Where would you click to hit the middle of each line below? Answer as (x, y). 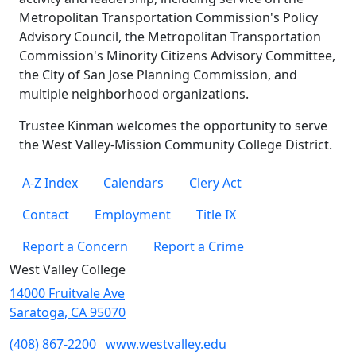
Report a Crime (199, 247)
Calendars (133, 183)
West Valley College (68, 270)
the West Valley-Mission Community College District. (176, 145)
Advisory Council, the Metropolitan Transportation (170, 37)
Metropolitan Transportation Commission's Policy (168, 18)
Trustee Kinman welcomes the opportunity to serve (173, 126)
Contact (46, 215)
